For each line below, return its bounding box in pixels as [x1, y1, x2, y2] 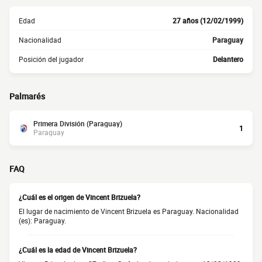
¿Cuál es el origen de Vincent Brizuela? [19, 192, 140, 202]
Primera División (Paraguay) [33, 119, 122, 128]
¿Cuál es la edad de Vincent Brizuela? [19, 245, 137, 254]
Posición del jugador [19, 54, 84, 64]
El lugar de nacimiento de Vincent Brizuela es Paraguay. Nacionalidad [19, 206, 239, 216]
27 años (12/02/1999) [173, 16, 243, 25]
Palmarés [9, 91, 45, 102]
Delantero [213, 54, 243, 64]
